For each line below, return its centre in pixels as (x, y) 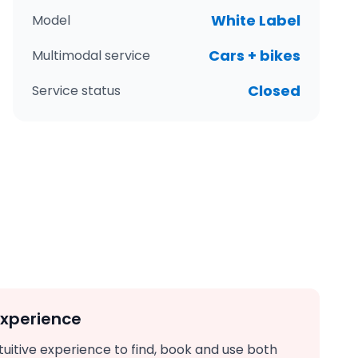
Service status (76, 91)
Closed (274, 91)
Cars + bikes (255, 56)
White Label (256, 20)
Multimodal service (91, 56)
